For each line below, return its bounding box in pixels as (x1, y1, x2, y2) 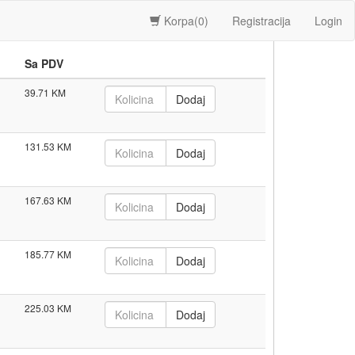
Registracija (232, 13, 291, 29)
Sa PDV (24, 55, 63, 71)
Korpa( (161, 13, 198, 29)
